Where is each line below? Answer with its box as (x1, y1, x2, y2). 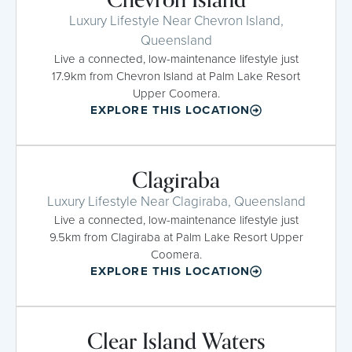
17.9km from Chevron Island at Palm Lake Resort (52, 67, 300, 85)
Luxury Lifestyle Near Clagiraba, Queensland (46, 191, 306, 211)
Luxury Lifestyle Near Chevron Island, (68, 10, 284, 31)
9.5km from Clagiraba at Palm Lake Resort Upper (49, 228, 303, 246)
